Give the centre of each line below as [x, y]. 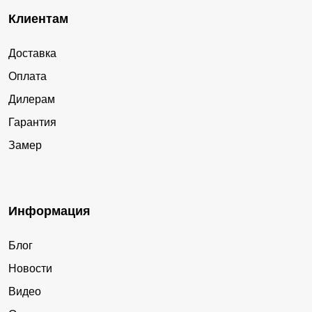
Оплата [28, 77]
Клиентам [38, 19]
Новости [30, 269]
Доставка [32, 54]
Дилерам [32, 100]
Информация [49, 211]
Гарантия [32, 123]
